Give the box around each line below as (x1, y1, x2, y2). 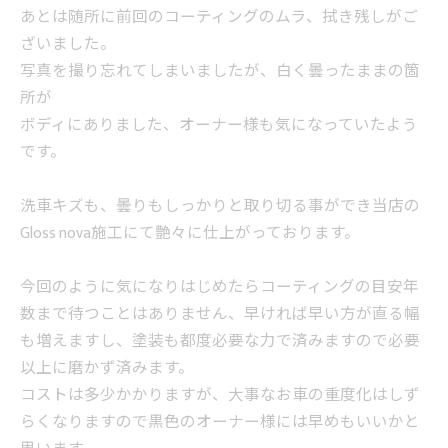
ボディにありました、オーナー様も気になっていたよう (20, 112, 418, 139)
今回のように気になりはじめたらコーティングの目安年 (20, 274, 419, 301)
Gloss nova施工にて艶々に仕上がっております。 (20, 220, 360, 247)
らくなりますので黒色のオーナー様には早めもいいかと (20, 409, 420, 436)
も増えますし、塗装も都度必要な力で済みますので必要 (20, 328, 420, 355)
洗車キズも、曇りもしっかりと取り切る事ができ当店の (20, 193, 420, 220)
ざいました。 (20, 31, 116, 58)
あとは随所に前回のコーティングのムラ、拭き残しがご (20, 4, 418, 31)
